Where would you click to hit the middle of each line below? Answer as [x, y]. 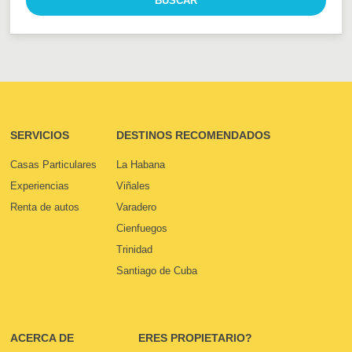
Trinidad [135, 249]
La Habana [141, 165]
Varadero [137, 207]
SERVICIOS [40, 135]
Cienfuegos [142, 228]
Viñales [134, 186]
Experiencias [40, 186]
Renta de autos [45, 207]
